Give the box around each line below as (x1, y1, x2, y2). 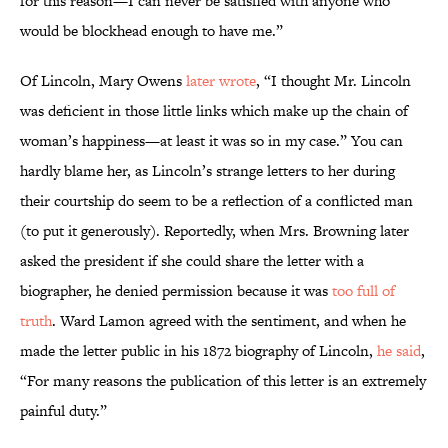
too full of (332, 280, 395, 302)
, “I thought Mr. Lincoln (256, 70, 411, 92)
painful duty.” (20, 400, 107, 422)
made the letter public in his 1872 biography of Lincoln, (20, 340, 377, 362)
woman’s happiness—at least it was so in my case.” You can (20, 130, 403, 152)
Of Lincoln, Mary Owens (20, 70, 186, 92)
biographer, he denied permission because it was (20, 280, 332, 302)
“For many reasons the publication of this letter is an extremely (20, 370, 426, 392)
